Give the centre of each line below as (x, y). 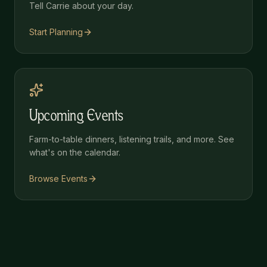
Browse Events (58, 178)
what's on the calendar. (75, 152)
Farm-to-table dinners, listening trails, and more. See (132, 139)
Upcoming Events (77, 116)
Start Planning (56, 32)
